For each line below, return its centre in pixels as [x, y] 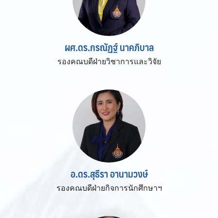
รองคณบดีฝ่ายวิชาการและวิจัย [109, 61]
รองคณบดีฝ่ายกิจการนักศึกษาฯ [109, 188]
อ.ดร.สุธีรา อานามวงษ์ [109, 173]
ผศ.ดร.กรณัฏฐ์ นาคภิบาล [109, 47]
